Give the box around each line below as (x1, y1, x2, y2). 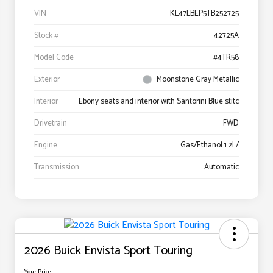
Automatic (204, 161, 239, 174)
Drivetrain (34, 117, 67, 130)
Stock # (34, 29, 58, 43)
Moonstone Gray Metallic (157, 73, 239, 87)
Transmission (34, 161, 79, 174)
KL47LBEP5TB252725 (170, 7, 239, 21)
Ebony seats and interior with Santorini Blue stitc (79, 95, 239, 108)
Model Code (34, 51, 74, 65)
